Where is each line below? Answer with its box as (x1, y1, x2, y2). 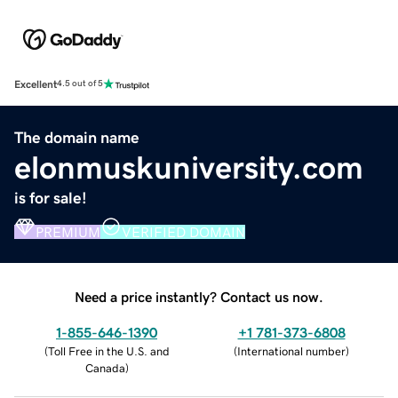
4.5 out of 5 (57, 79, 103, 89)
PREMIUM (36, 224, 100, 239)
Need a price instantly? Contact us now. (75, 289, 323, 304)
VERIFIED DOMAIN (122, 224, 245, 239)
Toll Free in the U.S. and (47, 345, 170, 357)
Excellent (14, 78, 57, 90)
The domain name (14, 129, 139, 146)
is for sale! (14, 189, 87, 206)
